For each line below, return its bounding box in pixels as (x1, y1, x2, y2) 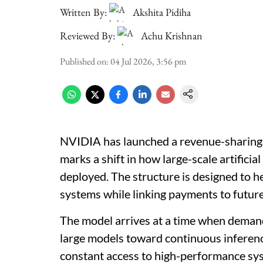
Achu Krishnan (141, 29, 203, 42)
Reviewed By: (60, 29, 115, 42)
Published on (60, 55, 106, 68)
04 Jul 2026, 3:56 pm (110, 55, 186, 68)
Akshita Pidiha (133, 5, 191, 19)
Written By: (60, 5, 107, 19)
